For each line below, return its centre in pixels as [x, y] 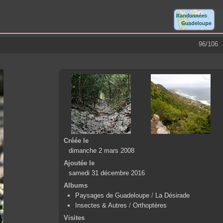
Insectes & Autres [102, 206]
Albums [76, 186]
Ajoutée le [79, 163]
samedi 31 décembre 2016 [107, 173]
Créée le [76, 141]
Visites [74, 218]
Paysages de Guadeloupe [112, 196]
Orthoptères [150, 206]
